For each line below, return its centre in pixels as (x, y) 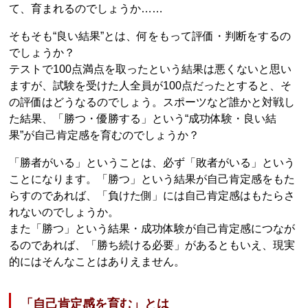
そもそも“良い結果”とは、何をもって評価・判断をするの (150, 36)
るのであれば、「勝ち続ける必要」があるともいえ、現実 (152, 245)
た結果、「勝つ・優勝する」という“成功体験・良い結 (143, 119)
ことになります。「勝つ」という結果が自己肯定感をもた (152, 179)
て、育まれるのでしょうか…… (86, 9)
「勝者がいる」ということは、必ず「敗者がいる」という (152, 163)
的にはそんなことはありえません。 (97, 262)
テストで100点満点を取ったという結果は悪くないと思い (151, 69)
